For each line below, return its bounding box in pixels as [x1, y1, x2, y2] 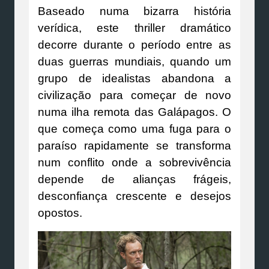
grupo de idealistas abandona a [38, 71, 231, 85]
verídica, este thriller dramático [38, 21, 231, 34]
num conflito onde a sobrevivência [38, 156, 231, 169]
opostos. [38, 206, 82, 219]
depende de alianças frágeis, [38, 172, 231, 186]
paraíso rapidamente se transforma [38, 139, 231, 152]
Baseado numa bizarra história [38, 4, 231, 17]
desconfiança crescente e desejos [38, 189, 231, 202]
